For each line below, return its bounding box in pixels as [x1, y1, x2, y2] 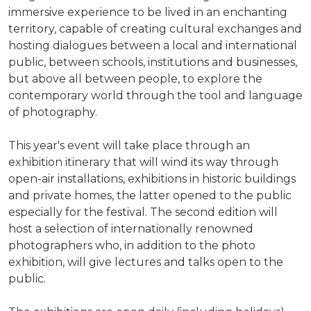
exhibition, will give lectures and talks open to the [8, 255, 283, 269]
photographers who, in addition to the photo [8, 238, 255, 252]
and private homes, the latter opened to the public [8, 188, 292, 202]
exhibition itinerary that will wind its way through [8, 155, 278, 169]
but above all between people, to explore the [8, 72, 262, 85]
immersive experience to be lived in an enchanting [8, 5, 287, 19]
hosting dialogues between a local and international [8, 38, 297, 52]
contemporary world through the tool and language [8, 88, 303, 102]
